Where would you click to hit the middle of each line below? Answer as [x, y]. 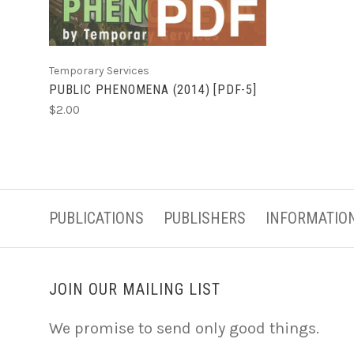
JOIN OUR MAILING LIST [135, 289]
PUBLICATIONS [96, 218]
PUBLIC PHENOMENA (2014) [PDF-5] [153, 89]
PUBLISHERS [205, 218]
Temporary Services [99, 70]
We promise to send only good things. [184, 328]
